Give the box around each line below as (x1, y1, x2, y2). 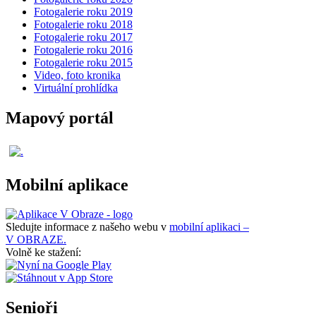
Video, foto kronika (34, 68, 121, 81)
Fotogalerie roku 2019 (34, 5, 133, 18)
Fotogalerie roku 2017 (34, 30, 133, 43)
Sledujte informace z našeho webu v (6, 221, 169, 233)
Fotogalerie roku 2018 (34, 18, 133, 30)
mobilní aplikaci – (169, 221, 249, 233)
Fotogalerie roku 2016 (34, 43, 133, 56)
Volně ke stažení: (6, 246, 81, 259)
